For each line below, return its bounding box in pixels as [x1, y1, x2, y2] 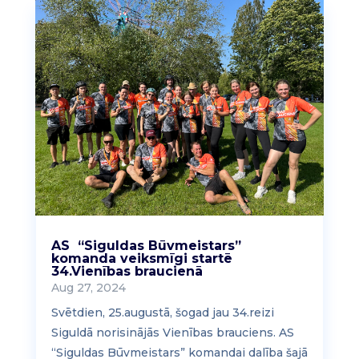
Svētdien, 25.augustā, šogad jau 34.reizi [50, 305, 274, 321]
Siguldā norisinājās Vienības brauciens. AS [50, 325, 294, 341]
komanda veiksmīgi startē [50, 251, 232, 267]
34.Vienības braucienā [50, 264, 203, 280]
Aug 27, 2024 [50, 280, 126, 296]
